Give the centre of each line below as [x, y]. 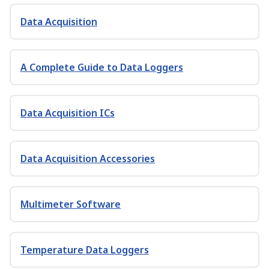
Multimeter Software [71, 204]
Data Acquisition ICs [68, 113]
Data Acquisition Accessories [88, 159]
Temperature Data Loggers [85, 250]
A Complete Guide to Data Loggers [102, 67]
